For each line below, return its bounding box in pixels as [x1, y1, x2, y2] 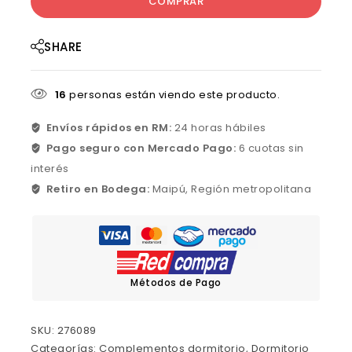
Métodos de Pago [130, 275, 222, 289]
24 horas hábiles [174, 120, 266, 136]
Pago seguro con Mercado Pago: [46, 141, 239, 156]
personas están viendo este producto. [66, 87, 280, 103]
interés [31, 161, 69, 177]
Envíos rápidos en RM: [46, 120, 174, 136]
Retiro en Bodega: [46, 181, 152, 197]
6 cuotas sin [238, 141, 304, 156]
